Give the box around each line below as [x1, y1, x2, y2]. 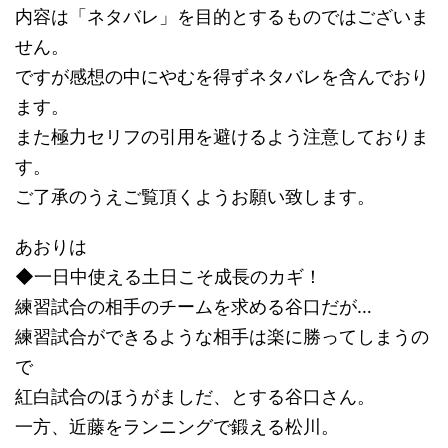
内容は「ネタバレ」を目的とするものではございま [15, 6, 429, 28]
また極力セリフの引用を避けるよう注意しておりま [15, 126, 429, 148]
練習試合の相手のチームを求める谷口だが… [15, 296, 372, 318]
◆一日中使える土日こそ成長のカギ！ [15, 266, 322, 288]
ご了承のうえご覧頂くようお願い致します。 [15, 186, 375, 208]
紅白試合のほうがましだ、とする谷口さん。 [15, 386, 375, 408]
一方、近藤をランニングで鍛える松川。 [15, 416, 339, 438]
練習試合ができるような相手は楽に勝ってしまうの [15, 326, 429, 348]
